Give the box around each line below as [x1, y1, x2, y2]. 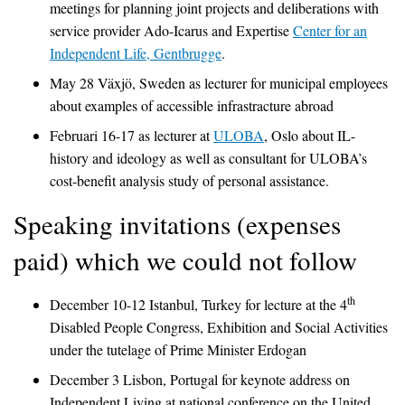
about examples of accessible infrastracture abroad [50, 95, 334, 115]
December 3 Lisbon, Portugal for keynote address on [50, 369, 350, 389]
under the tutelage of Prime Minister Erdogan [50, 339, 306, 359]
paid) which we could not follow [14, 241, 357, 278]
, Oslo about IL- [264, 125, 355, 145]
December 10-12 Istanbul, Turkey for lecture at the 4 [50, 294, 347, 314]
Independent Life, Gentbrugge [50, 42, 221, 62]
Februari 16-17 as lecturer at [50, 125, 213, 145]
